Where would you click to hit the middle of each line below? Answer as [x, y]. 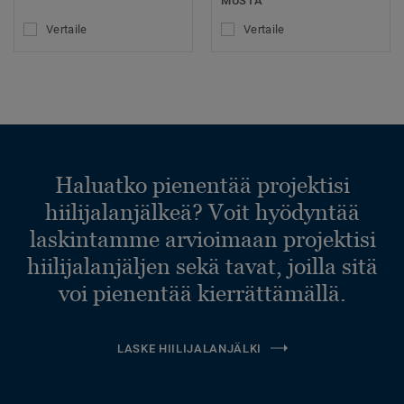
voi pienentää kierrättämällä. [202, 293]
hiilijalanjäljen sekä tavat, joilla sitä [202, 266]
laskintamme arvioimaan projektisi [202, 239]
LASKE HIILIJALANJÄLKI [189, 348]
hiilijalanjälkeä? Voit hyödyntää [202, 211]
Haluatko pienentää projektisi [202, 184]
